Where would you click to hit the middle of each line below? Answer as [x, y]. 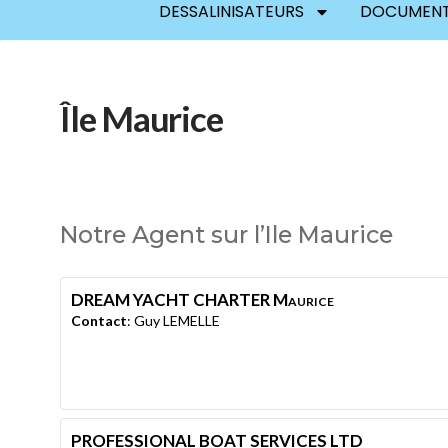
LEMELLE [191, 320]
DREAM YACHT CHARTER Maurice [202, 299]
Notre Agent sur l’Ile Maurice [226, 234]
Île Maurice [141, 118]
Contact [99, 320]
